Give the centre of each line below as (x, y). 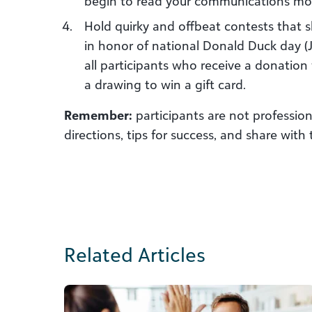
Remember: (98, 115)
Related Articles (135, 255)
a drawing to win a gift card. (165, 84)
